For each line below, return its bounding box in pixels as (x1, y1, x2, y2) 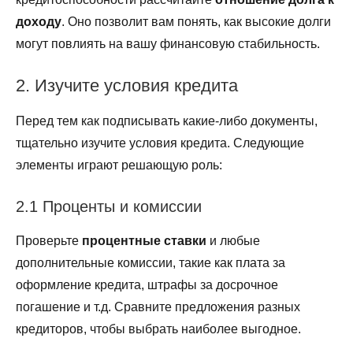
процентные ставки (82, 234, 206, 248)
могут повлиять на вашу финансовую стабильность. (16, 36, 320, 50)
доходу (16, 14, 61, 28)
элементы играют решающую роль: (16, 158, 222, 173)
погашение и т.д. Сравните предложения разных (16, 300, 300, 314)
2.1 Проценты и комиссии (16, 198, 202, 216)
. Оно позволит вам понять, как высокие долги (61, 14, 331, 28)
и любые (206, 234, 260, 248)
